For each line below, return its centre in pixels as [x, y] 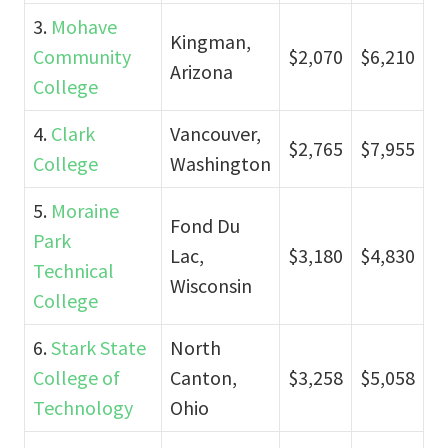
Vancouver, [215, 133]
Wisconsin [211, 285]
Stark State [98, 347]
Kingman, [210, 41]
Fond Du [205, 225]
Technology [83, 407]
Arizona [201, 71]
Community [82, 56]
